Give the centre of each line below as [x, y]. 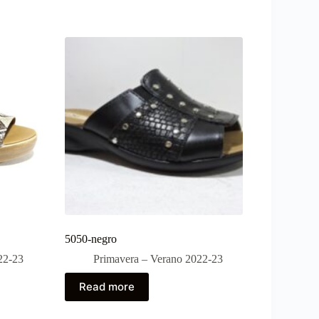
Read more [106, 287]
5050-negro [90, 239]
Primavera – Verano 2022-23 [158, 258]
